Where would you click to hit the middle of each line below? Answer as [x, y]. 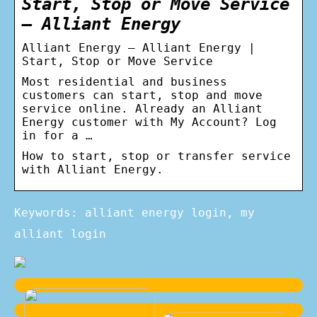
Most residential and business [125, 81]
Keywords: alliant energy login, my [134, 212]
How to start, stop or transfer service [156, 156]
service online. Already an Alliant [142, 108]
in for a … [57, 135]
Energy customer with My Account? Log [149, 122]
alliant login [60, 234]
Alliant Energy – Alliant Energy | [139, 47]
